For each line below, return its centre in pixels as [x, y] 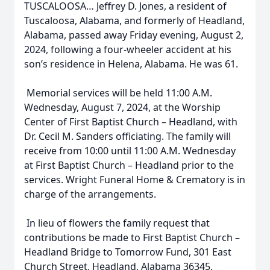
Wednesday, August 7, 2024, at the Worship [122, 107]
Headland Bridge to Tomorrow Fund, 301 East [128, 252]
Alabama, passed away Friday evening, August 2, [134, 35]
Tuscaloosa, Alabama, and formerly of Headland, [134, 20]
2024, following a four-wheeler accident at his [128, 49]
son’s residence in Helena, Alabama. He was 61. [131, 64]
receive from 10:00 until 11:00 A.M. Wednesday [130, 151]
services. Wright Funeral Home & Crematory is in [135, 180]
